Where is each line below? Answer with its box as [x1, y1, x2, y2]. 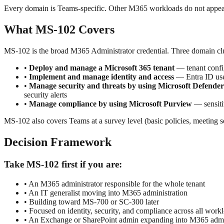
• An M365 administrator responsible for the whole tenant [24, 179, 205, 188]
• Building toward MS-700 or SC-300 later [24, 197, 159, 206]
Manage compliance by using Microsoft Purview [29, 99, 192, 108]
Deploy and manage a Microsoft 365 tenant [29, 63, 174, 72]
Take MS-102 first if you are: [4, 158, 122, 169]
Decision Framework [4, 135, 111, 148]
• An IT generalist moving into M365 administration [24, 188, 187, 197]
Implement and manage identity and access [29, 72, 174, 81]
